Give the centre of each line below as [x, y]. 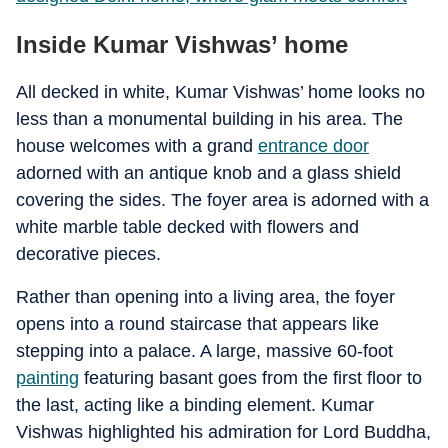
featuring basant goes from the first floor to [250, 378]
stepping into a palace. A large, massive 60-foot [204, 351]
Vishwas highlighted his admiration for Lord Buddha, [223, 432]
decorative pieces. [88, 254]
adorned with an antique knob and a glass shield [208, 173]
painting [47, 378]
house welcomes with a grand [137, 146]
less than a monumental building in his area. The [209, 119]
